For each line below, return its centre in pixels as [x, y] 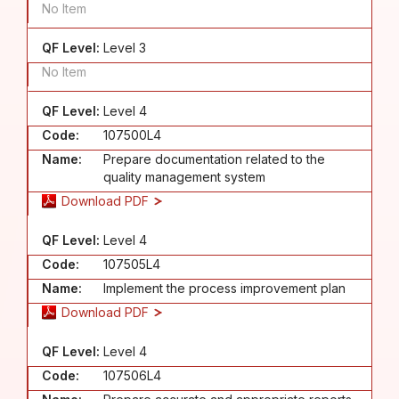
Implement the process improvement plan [224, 288]
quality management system [184, 176]
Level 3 [125, 47]
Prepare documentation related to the [214, 159]
